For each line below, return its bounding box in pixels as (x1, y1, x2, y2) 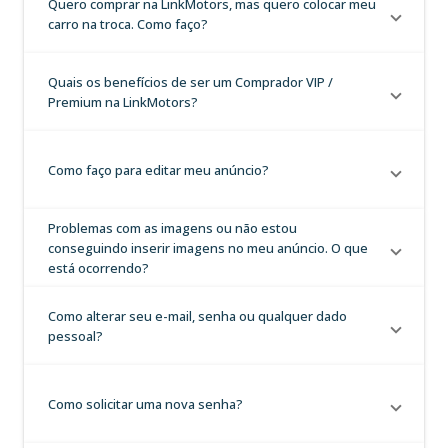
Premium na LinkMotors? (48, 93, 198, 111)
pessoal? (48, 327, 103, 345)
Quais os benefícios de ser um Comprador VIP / (48, 73, 333, 91)
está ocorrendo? (48, 259, 149, 277)
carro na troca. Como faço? (48, 15, 208, 33)
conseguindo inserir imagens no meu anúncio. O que (48, 239, 368, 257)
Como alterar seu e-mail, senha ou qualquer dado (48, 307, 347, 325)
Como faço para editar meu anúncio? (48, 161, 269, 179)
